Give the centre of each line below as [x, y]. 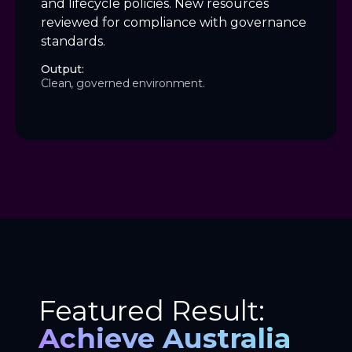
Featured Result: [152, 310]
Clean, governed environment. [123, 83]
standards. [73, 41]
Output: [62, 69]
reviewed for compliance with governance [174, 22]
